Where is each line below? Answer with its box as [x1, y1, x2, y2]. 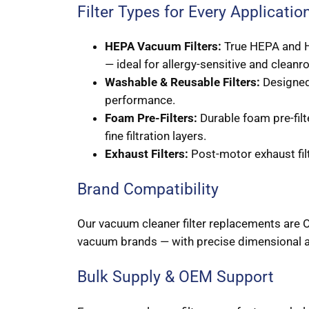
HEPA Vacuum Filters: [105, 39, 221, 53]
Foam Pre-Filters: [105, 110, 197, 125]
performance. [105, 92, 175, 107]
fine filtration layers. [105, 128, 206, 143]
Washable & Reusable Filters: [105, 74, 260, 89]
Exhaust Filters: [105, 146, 188, 161]
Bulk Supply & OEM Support [77, 267, 274, 287]
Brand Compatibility [77, 179, 219, 199]
